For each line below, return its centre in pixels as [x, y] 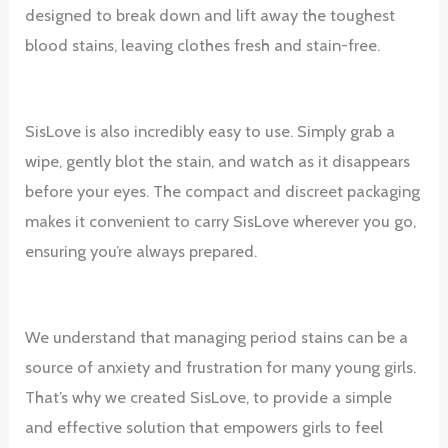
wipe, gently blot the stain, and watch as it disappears [218, 160]
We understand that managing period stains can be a [217, 337]
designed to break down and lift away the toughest [210, 14]
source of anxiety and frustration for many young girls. [221, 367]
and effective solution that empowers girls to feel [204, 427]
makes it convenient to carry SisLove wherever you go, [221, 220]
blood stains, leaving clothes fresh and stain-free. [203, 44]
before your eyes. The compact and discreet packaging [223, 190]
